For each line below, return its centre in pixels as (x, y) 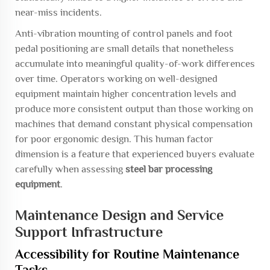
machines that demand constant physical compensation (134, 124)
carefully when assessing (70, 169)
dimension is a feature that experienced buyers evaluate (135, 154)
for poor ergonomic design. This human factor (114, 139)
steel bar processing (169, 169)
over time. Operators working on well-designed (116, 79)
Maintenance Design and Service (119, 215)
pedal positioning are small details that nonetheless (124, 49)
